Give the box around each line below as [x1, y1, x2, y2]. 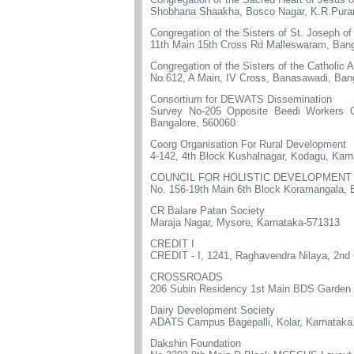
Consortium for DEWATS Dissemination [150, 93, 332, 105]
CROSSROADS [150, 271, 223, 283]
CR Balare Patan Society [150, 205, 265, 217]
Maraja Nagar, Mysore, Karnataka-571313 [150, 217, 340, 228]
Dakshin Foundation [150, 337, 241, 349]
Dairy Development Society [150, 304, 275, 316]
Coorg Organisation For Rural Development [150, 138, 346, 150]
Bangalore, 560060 [150, 117, 235, 129]
